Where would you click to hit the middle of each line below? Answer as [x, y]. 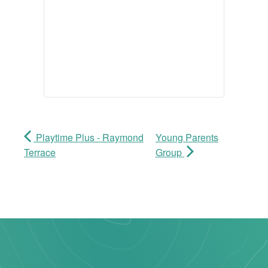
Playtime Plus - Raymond [89, 138]
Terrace [40, 153]
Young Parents [187, 138]
